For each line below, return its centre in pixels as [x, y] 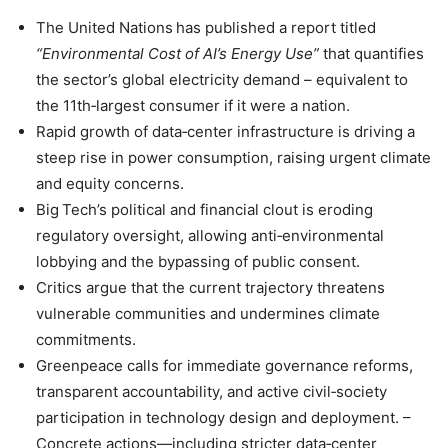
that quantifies [371, 54]
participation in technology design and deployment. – [223, 418]
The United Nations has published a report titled [206, 28]
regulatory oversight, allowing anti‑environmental [210, 236]
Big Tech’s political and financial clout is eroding [204, 210]
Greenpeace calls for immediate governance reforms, [224, 366]
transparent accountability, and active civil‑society [211, 392]
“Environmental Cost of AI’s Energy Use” [177, 54]
